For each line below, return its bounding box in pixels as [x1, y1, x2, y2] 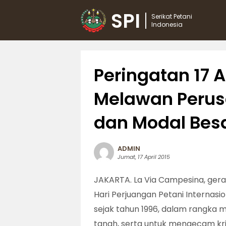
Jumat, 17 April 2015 [117, 152, 170, 161]
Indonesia [151, 20, 183, 29]
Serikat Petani [151, 12, 192, 21]
